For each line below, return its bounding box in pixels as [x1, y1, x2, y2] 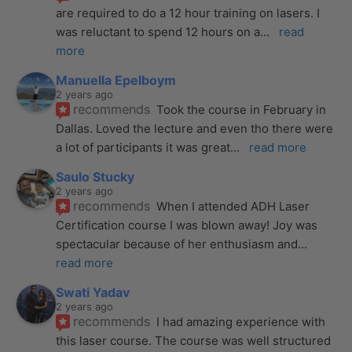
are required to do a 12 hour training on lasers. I [56, 5, 321, 21]
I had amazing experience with [156, 314, 326, 330]
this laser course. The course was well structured [56, 333, 332, 349]
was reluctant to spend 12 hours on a [56, 24, 261, 40]
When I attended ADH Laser [156, 199, 310, 214]
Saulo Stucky [56, 169, 135, 185]
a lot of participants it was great [56, 140, 231, 156]
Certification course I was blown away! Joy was [56, 218, 318, 233]
